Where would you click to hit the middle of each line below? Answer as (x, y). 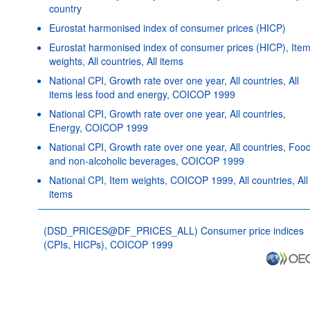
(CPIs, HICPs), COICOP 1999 (108, 244)
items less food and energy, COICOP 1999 (142, 94)
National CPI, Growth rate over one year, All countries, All (174, 80)
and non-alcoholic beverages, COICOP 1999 (146, 160)
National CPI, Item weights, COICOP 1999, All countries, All (178, 180)
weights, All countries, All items (116, 61)
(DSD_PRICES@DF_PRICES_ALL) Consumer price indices (173, 230)
